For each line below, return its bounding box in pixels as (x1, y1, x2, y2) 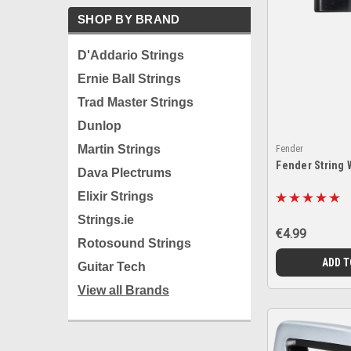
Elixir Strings (78, 190, 154, 203)
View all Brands (78, 284, 169, 297)
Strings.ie (78, 213, 134, 226)
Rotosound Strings (78, 237, 191, 250)
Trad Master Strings (78, 96, 194, 109)
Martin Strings (78, 143, 161, 156)
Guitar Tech (78, 260, 146, 273)
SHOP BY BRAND (78, 13, 180, 26)
